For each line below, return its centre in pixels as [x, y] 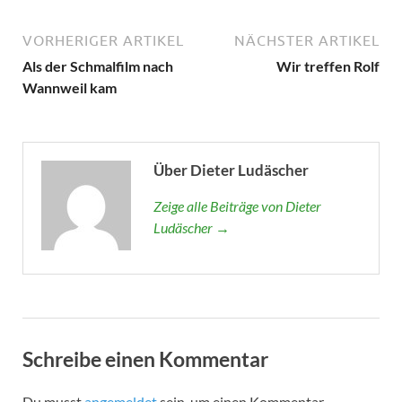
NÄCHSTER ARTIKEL [307, 40]
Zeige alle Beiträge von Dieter [237, 205]
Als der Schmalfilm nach [98, 66]
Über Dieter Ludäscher [231, 170]
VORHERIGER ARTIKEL [103, 40]
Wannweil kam [70, 87]
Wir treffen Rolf [328, 66]
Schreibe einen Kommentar [145, 358]
